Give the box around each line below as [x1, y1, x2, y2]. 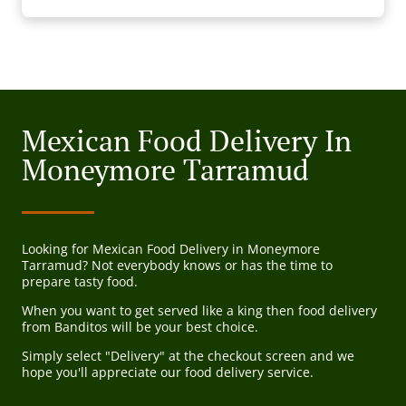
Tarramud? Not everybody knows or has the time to [22, 256, 333, 275]
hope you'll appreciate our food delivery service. [22, 363, 314, 382]
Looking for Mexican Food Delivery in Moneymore [22, 240, 320, 258]
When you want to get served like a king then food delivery [22, 302, 377, 320]
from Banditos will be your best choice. [22, 318, 258, 336]
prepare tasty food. [22, 273, 138, 291]
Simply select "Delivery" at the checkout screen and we [22, 347, 354, 365]
